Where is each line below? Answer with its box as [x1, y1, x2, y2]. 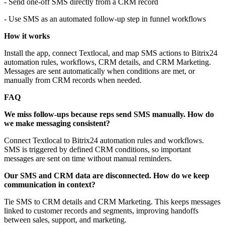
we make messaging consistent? [4, 119, 110, 128]
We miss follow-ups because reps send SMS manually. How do [4, 110, 214, 119]
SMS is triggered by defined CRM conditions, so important [4, 145, 191, 154]
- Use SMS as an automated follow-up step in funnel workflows [4, 15, 206, 24]
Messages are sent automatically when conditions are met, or [4, 67, 195, 76]
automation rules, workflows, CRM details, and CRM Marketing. [4, 58, 211, 67]
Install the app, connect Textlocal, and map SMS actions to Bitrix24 [4, 49, 217, 58]
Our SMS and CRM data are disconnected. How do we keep [4, 171, 209, 180]
